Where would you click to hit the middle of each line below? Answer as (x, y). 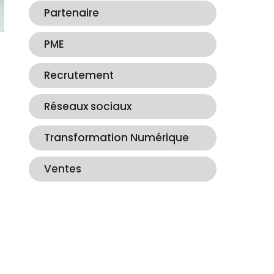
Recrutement (79, 75)
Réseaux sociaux (88, 106)
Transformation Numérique (117, 137)
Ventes (63, 168)
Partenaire (72, 13)
